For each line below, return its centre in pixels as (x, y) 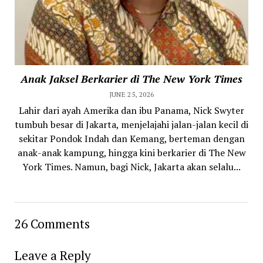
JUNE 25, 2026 (131, 94)
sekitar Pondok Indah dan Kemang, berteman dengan (131, 138)
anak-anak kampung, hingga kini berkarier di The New (131, 152)
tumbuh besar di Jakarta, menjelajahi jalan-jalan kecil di (131, 124)
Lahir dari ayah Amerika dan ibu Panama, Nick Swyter (131, 110)
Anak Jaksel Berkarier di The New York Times (131, 78)
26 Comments (52, 223)
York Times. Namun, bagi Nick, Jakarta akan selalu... (131, 166)
